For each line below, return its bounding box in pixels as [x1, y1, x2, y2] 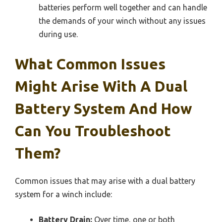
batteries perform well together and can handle [39, 2, 207, 12]
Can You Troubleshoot [15, 122, 171, 139]
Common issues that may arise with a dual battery [15, 176, 195, 185]
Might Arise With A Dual [15, 77, 187, 95]
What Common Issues [15, 55, 166, 72]
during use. [39, 29, 78, 39]
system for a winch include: [15, 189, 112, 199]
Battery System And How [15, 100, 192, 117]
